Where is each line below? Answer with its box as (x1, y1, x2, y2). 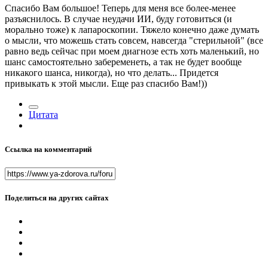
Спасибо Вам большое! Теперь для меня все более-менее (5, 3, 236, 14)
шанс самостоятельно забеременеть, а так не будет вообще (5, 57, 242, 68)
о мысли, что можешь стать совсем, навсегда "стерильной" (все (5, 35, 263, 46)
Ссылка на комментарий (5, 144, 92, 154)
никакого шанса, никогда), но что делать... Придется (5, 68, 218, 78)
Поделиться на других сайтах (5, 193, 109, 202)
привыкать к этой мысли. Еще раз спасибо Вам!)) (5, 78, 207, 89)
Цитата (29, 109, 58, 120)
